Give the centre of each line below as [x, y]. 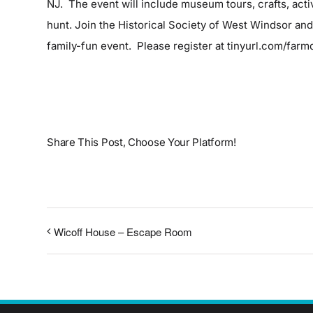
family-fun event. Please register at [137, 46]
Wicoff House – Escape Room [123, 232]
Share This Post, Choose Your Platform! [141, 142]
